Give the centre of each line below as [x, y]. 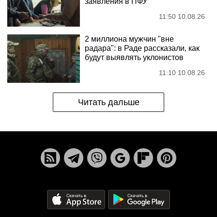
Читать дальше [108, 102]
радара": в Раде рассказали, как [142, 48]
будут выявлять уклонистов [134, 57]
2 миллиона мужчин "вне [129, 39]
